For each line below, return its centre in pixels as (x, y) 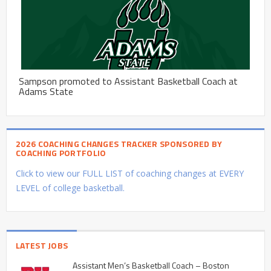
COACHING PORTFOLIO (61, 152)
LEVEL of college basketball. (70, 188)
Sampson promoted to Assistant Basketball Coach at (128, 81)
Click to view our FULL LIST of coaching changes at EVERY (130, 173)
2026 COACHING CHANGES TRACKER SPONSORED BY (119, 143)
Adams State (46, 91)
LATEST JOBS (42, 245)
